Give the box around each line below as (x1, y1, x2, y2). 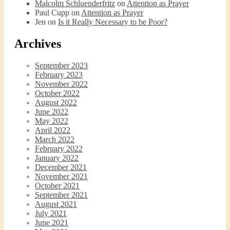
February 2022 (35, 144, 83, 154)
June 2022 (35, 107, 68, 117)
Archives (14, 37, 61, 51)
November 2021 (35, 172, 88, 181)
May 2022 (35, 117, 68, 126)
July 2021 (35, 209, 67, 218)
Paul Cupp (35, 8, 69, 17)
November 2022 (35, 80, 88, 89)
